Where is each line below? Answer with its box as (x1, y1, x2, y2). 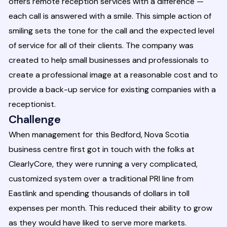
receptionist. (9, 99, 56, 110)
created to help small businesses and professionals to (9, 55, 209, 66)
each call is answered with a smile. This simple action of (9, 11, 211, 22)
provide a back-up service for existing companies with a (9, 84, 216, 95)
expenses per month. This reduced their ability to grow (9, 203, 212, 214)
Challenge (9, 112, 61, 127)
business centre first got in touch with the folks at (9, 144, 195, 155)
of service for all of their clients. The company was (9, 40, 194, 51)
